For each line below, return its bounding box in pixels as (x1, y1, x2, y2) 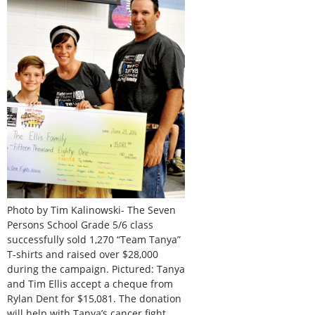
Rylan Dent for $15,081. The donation (7, 291, 181, 305)
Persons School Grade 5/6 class (7, 217, 153, 231)
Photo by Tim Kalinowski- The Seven (7, 202, 176, 217)
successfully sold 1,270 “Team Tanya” (7, 232, 181, 246)
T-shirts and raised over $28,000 (7, 247, 158, 261)
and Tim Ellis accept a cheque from (7, 276, 173, 290)
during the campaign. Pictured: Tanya (7, 262, 185, 276)
